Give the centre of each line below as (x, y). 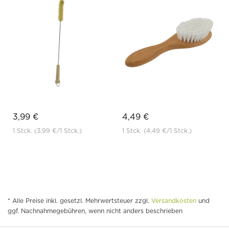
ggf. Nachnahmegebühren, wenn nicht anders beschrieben (95, 211)
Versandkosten (174, 201)
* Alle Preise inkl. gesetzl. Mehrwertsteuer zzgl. (79, 201)
